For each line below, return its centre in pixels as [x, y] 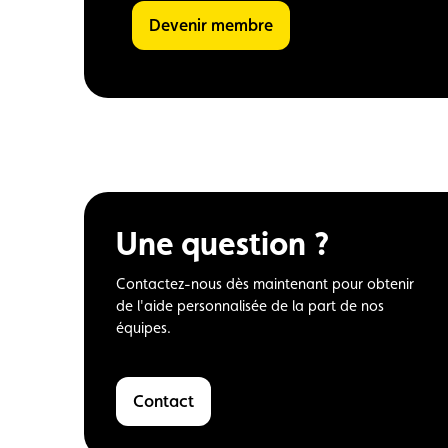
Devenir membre [216, 24]
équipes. [143, 327]
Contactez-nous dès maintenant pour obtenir [265, 283]
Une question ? [222, 243]
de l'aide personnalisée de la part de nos [250, 305]
